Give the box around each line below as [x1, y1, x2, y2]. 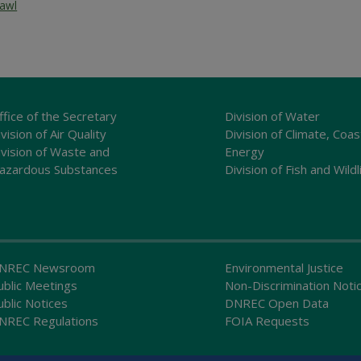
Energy [225, 143, 264, 160]
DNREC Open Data [225, 294, 329, 311]
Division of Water [225, 107, 320, 124]
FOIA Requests [225, 312, 309, 329]
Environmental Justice [225, 259, 343, 276]
